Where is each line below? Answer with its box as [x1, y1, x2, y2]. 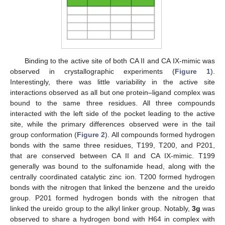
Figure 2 [77, 131, 105, 139]
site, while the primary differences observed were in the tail [10, 120, 215, 129]
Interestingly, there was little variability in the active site [10, 78, 215, 86]
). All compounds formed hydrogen [105, 131, 215, 139]
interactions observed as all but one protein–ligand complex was [10, 88, 215, 97]
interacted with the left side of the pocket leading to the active [10, 109, 215, 118]
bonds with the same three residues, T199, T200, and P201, [10, 141, 215, 150]
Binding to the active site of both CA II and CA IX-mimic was [24, 57, 215, 65]
